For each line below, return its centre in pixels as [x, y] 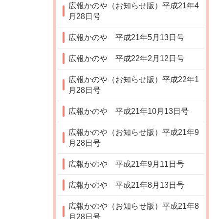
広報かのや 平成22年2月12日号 [126, 58]
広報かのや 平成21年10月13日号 [129, 111]
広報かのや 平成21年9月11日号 [126, 164]
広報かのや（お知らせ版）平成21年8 [134, 206]
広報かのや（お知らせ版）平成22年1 [134, 79]
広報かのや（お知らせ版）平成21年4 [134, 5]
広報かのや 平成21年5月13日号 [126, 37]
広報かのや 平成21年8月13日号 [126, 185]
